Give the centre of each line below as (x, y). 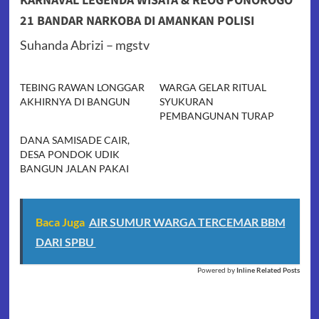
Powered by (216, 270)
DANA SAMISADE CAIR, (74, 140)
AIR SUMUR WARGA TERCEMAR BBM (187, 222)
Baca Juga (60, 222)
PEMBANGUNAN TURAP (218, 116)
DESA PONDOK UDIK (69, 155)
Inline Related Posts (268, 270)
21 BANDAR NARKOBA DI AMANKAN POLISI (137, 21)
